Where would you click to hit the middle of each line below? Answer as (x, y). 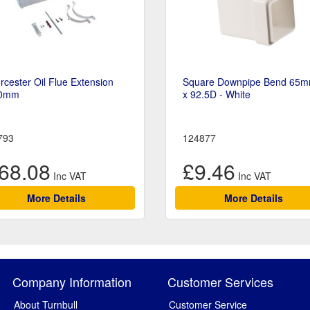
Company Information (72, 282)
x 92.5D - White (217, 94)
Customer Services (220, 282)
